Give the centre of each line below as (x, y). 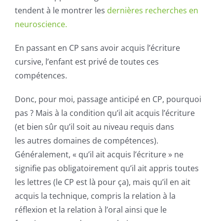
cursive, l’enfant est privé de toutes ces (87, 62)
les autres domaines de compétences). (87, 141)
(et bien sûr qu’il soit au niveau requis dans (94, 127)
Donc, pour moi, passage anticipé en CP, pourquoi (108, 99)
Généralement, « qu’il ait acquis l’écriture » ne (99, 155)
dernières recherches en (153, 11)
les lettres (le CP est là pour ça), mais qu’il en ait (103, 182)
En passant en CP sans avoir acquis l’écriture (97, 48)
